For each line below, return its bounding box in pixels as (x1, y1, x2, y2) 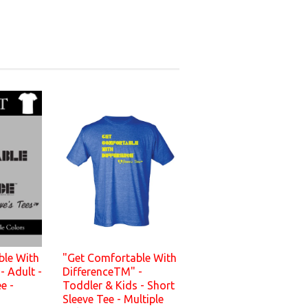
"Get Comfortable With (63, 252, 177, 265)
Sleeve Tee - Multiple (63, 293, 164, 306)
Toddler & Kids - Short (63, 279, 175, 292)
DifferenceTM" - (63, 265, 142, 278)
